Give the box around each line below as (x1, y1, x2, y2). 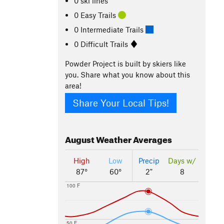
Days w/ (168, 156, 196, 165)
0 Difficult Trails (74, 39, 130, 48)
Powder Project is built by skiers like (65, 59, 186, 68)
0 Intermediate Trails (74, 24, 146, 34)
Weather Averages (94, 131, 172, 145)
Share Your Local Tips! (72, 97, 169, 109)
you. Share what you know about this (65, 70, 190, 79)
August (65, 131, 94, 145)
